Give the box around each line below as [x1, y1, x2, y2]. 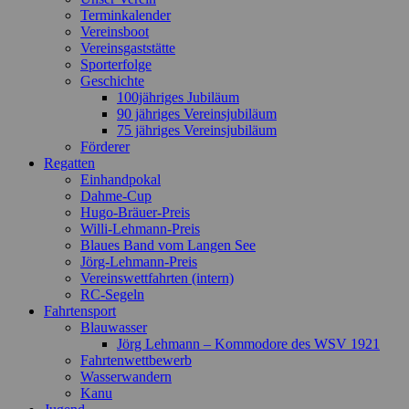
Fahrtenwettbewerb [80, 351, 192, 368]
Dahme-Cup [80, 187, 152, 204]
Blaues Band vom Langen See [80, 236, 256, 253]
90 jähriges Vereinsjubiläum [117, 105, 277, 121]
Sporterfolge [80, 56, 152, 72]
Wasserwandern [80, 368, 172, 384]
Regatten [44, 154, 95, 171]
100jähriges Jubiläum [117, 89, 239, 105]
